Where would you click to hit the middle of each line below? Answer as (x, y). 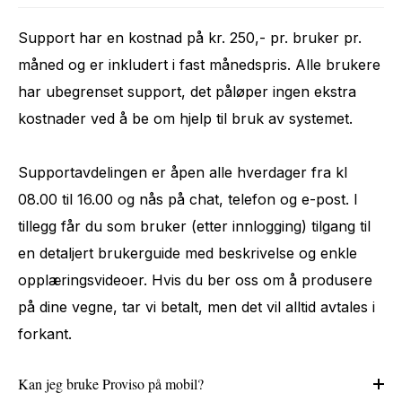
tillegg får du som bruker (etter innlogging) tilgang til (194, 226)
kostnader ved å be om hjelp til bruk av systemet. (185, 118)
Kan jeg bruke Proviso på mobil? (111, 383)
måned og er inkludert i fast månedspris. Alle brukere (199, 64)
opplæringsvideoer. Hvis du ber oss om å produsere (195, 280)
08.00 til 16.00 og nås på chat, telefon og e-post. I (188, 199)
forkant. (45, 333)
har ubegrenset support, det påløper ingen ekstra (187, 91)
